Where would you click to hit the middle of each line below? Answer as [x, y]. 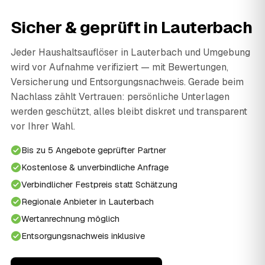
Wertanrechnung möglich [70, 219]
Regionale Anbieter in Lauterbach [88, 202]
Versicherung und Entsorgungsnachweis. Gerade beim [127, 82]
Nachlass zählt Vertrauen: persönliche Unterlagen [120, 97]
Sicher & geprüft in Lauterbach [132, 28]
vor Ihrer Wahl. [43, 127]
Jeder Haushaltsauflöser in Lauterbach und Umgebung [130, 53]
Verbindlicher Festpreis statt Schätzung [99, 185]
